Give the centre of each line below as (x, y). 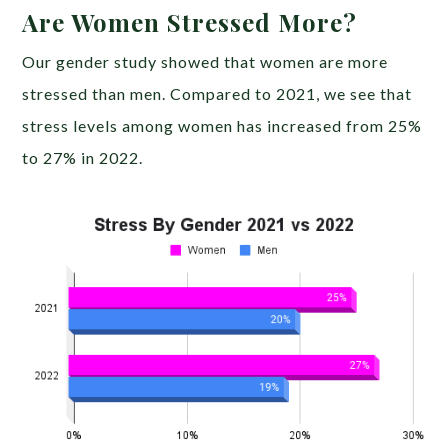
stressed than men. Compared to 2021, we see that (217, 94)
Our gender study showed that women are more (205, 62)
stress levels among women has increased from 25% (222, 126)
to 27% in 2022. (83, 158)
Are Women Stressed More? (193, 22)
